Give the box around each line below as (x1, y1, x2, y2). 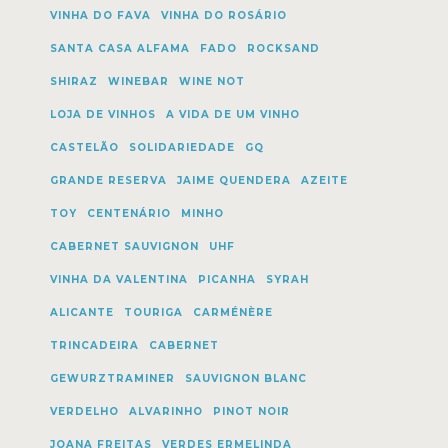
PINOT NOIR (212, 405, 290, 418)
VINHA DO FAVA (49, 9, 151, 22)
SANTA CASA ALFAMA (49, 42, 190, 55)
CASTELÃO (49, 141, 119, 154)
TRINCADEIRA (49, 339, 139, 352)
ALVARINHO (128, 405, 203, 418)
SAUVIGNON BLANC (184, 372, 307, 385)
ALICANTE (49, 306, 114, 319)
